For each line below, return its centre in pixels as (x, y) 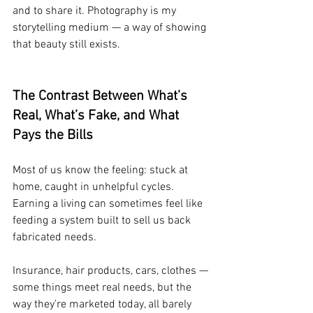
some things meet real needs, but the (103, 287)
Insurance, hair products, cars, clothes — (112, 271)
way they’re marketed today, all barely (103, 304)
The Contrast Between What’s (102, 96)
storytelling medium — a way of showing (111, 28)
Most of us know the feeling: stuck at (102, 170)
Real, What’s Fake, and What (97, 116)
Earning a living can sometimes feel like (109, 204)
